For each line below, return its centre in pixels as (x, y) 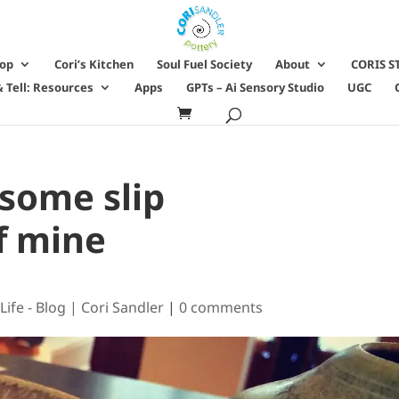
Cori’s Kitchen (94, 64)
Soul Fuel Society (204, 64)
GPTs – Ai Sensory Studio (255, 87)
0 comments (221, 307)
